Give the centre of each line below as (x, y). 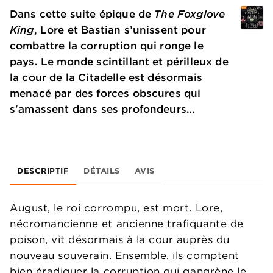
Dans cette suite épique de (82, 14)
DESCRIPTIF (43, 171)
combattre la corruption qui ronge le (107, 46)
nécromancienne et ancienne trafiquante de (127, 224)
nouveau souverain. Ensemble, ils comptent (125, 255)
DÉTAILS (102, 171)
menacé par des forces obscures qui (105, 93)
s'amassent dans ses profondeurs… (102, 109)
